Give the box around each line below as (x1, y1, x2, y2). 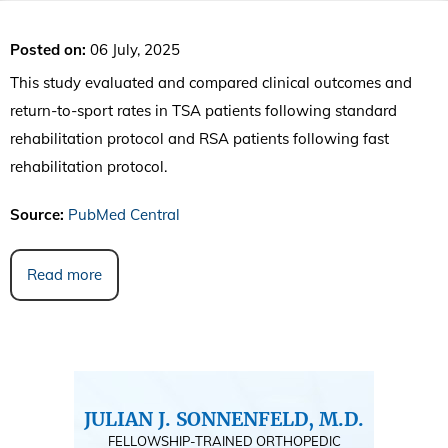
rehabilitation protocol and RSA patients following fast (10, 128, 389, 148)
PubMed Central (68, 204, 180, 224)
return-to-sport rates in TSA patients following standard (10, 100, 397, 120)
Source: (10, 204, 64, 224)
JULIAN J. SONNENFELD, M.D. (84, 406, 364, 431)
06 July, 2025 (86, 39, 180, 59)
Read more (27, 264, 102, 284)
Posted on (10, 39, 82, 59)
